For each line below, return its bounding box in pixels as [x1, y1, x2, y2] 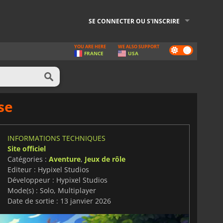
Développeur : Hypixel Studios [7, 175, 108, 185]
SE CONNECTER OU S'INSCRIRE [89, 17, 180, 25]
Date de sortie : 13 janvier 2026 [7, 196, 111, 206]
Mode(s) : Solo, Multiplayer [7, 185, 96, 195]
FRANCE [84, 50, 104, 57]
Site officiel [7, 143, 46, 153]
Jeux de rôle [84, 154, 125, 164]
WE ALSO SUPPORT [118, 43, 159, 50]
